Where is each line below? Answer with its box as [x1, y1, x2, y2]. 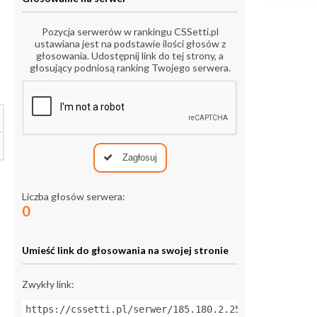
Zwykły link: [22, 278, 74, 291]
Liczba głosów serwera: [22, 190, 125, 203]
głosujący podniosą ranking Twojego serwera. [29, 62, 231, 74]
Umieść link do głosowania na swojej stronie [22, 244, 229, 257]
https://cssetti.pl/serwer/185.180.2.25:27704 [25, 304, 275, 316]
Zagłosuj [119, 152, 157, 163]
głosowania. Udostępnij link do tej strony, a [36, 50, 224, 62]
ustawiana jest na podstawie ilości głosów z [34, 38, 226, 50]
